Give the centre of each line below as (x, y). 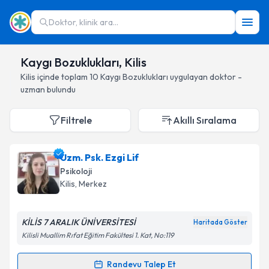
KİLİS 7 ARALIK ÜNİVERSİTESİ (79, 222)
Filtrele (76, 120)
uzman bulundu (48, 89)
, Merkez (91, 184)
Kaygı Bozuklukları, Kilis (83, 62)
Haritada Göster (220, 222)
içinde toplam (62, 77)
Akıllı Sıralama (205, 120)
